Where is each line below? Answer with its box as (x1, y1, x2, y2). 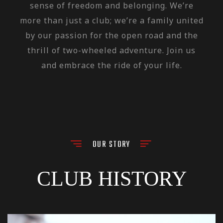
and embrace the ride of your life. (41, 60, 182, 71)
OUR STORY (93, 138, 130, 151)
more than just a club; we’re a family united (19, 15, 204, 26)
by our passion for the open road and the (25, 30, 198, 41)
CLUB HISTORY (36, 167, 187, 190)
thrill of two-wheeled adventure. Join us (27, 45, 196, 56)
